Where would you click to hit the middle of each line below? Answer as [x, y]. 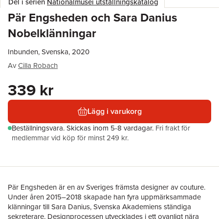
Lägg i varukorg [114, 111]
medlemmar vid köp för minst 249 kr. [70, 138]
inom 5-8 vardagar [122, 128]
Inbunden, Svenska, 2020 [49, 52]
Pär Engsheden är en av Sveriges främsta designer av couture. [107, 187]
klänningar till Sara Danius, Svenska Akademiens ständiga [99, 207]
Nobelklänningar [52, 33]
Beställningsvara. [39, 128]
